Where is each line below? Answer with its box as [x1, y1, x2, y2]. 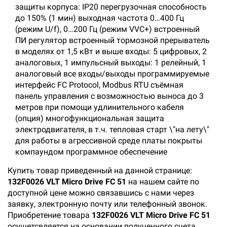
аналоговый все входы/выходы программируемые [15, 69, 209, 79]
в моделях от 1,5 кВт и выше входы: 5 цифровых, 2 [15, 47, 207, 56]
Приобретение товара [8, 210, 92, 220]
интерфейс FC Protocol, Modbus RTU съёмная [15, 80, 183, 90]
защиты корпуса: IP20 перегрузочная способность [15, 2, 207, 12]
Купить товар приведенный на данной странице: [8, 166, 192, 175]
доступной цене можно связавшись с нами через [8, 188, 194, 198]
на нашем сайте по [126, 177, 199, 186]
